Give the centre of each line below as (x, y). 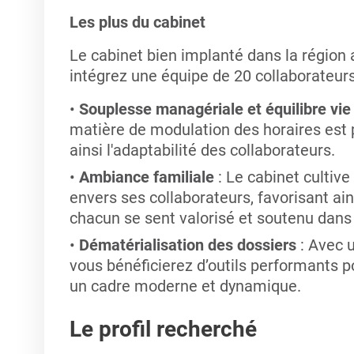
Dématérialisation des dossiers (189, 245)
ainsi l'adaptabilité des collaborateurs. (202, 150)
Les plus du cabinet (139, 22)
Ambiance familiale (148, 177)
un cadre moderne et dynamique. (185, 286)
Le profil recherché (163, 329)
